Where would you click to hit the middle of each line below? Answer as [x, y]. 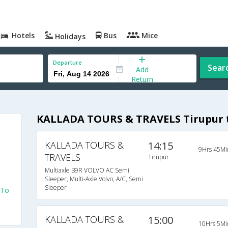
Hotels [22, 35]
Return [142, 79]
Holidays [69, 36]
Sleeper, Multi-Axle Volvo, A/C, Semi [94, 179]
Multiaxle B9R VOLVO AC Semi [87, 170]
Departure [67, 62]
